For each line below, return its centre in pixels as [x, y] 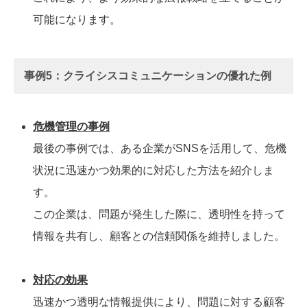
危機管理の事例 [71, 127]
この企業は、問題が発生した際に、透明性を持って [159, 214]
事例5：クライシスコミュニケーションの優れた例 [148, 76]
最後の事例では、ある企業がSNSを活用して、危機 [160, 149]
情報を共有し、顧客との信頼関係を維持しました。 [159, 236]
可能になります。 [77, 20]
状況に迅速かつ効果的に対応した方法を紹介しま [153, 171]
